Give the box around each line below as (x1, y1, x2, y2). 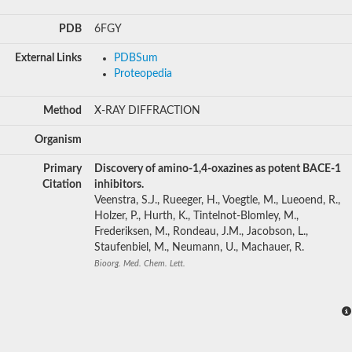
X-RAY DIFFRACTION (94, 104, 200, 116)
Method (43, 104, 82, 116)
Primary (43, 163, 82, 174)
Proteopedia (114, 68, 172, 79)
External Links (15, 52, 82, 64)
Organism (35, 134, 82, 145)
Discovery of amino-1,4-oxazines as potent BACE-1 (94, 163, 341, 174)
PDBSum (114, 52, 158, 64)
